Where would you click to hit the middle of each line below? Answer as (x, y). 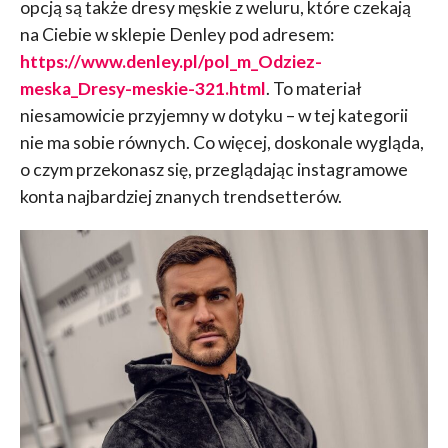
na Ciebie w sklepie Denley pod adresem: (176, 34)
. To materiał (313, 88)
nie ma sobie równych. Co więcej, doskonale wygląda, (221, 142)
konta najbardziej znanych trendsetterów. (180, 196)
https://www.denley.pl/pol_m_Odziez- (170, 61)
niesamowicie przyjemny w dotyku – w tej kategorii (213, 115)
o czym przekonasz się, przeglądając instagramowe (213, 169)
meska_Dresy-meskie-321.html (142, 88)
